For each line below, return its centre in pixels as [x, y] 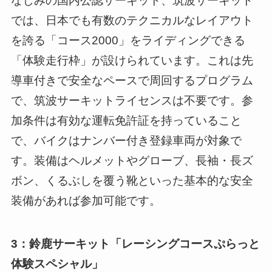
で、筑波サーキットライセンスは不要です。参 [132, 101]
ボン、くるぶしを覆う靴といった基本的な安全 [132, 181]
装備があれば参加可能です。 [86, 201]
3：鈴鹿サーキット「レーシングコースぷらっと [135, 243]
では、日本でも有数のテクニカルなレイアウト [132, 21]
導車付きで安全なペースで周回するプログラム [132, 81]
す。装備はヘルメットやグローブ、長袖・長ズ [132, 161]
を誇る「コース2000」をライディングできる [128, 41]
